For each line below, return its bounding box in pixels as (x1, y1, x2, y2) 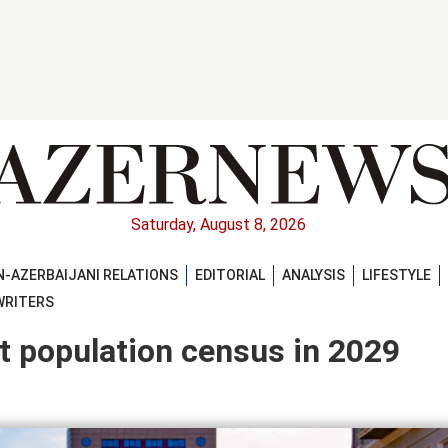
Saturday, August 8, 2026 (130, 215, 306, 235)
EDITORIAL (195, 266, 265, 283)
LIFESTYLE (362, 266, 431, 283)
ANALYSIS (282, 266, 345, 283)
